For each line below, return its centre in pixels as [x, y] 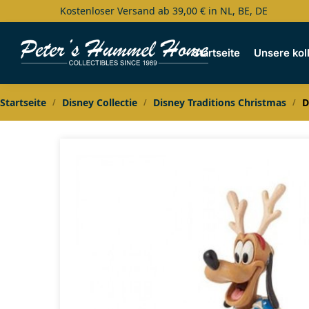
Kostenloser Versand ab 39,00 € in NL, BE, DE [164, 11]
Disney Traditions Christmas [219, 102]
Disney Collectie [99, 102]
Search [45, 20]
